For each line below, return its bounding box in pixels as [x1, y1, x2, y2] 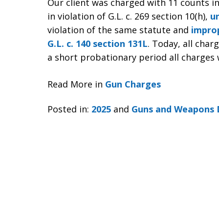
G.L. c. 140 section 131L [47, 38, 148, 49]
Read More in [47, 78, 105, 90]
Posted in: [47, 103, 89, 115]
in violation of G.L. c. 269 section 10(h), [47, 10, 210, 22]
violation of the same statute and [47, 24, 191, 36]
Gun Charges [105, 78, 161, 90]
